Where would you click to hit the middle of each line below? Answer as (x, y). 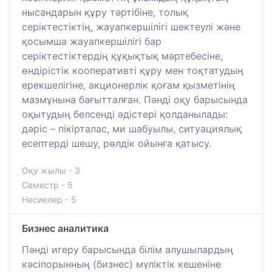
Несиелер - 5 (49, 199)
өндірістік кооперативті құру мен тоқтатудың (133, 70)
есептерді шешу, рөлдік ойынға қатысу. (117, 143)
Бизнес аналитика (65, 228)
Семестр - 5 (47, 185)
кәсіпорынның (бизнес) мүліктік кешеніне (121, 264)
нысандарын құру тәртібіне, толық (105, 12)
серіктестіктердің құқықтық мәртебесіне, (122, 56)
